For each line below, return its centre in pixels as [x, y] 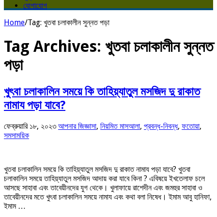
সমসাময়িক [16, 135]
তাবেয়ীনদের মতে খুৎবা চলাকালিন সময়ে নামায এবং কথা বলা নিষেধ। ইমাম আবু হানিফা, [108, 197]
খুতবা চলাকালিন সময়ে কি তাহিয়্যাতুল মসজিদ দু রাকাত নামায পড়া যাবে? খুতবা [97, 169]
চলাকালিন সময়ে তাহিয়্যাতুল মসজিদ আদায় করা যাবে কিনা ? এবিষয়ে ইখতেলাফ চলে [104, 178]
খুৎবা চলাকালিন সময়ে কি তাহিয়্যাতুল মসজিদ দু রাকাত [102, 91]
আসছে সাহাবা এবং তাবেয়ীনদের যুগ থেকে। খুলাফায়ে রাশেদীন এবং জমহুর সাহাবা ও [103, 187]
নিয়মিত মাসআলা [120, 126]
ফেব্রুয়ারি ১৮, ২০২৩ [30, 126]
